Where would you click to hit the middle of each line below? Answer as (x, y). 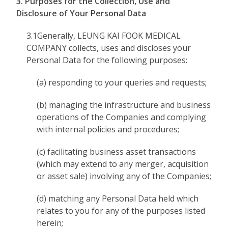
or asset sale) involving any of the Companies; (124, 176)
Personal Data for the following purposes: (107, 60)
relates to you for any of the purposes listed (121, 211)
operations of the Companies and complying (122, 117)
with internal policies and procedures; (108, 129)
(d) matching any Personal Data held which (118, 198)
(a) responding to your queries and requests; (122, 82)
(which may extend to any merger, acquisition (123, 164)
